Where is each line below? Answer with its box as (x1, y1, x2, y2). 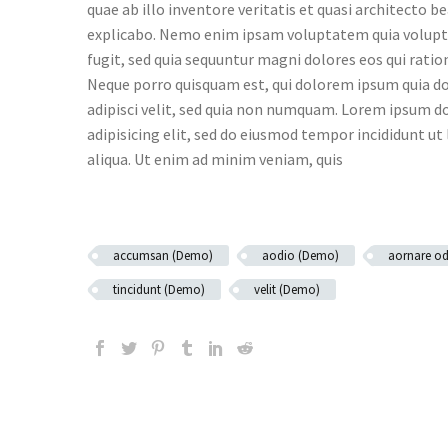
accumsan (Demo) (113, 247, 213, 264)
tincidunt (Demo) (113, 281, 205, 298)
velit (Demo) (254, 281, 320, 298)
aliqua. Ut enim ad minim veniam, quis (87, 149, 343, 169)
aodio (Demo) (262, 247, 339, 264)
